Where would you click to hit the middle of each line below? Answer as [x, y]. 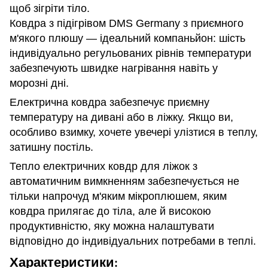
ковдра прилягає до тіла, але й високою [110, 211]
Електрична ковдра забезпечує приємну [109, 102]
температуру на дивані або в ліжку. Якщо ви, [121, 117]
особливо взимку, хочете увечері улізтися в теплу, [134, 132]
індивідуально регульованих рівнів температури [130, 53]
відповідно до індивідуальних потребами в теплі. [133, 241]
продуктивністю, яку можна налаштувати [112, 226]
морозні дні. [39, 83]
